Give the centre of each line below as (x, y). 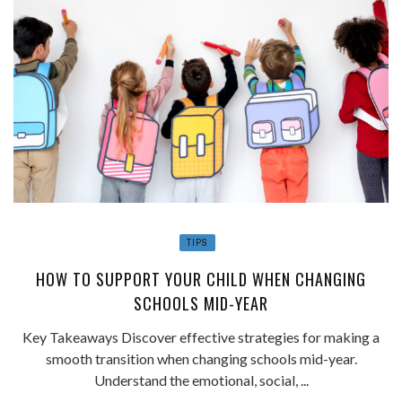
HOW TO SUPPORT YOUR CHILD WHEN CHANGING (201, 280)
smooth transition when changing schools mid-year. (201, 359)
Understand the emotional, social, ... (201, 380)
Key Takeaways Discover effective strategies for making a (201, 337)
